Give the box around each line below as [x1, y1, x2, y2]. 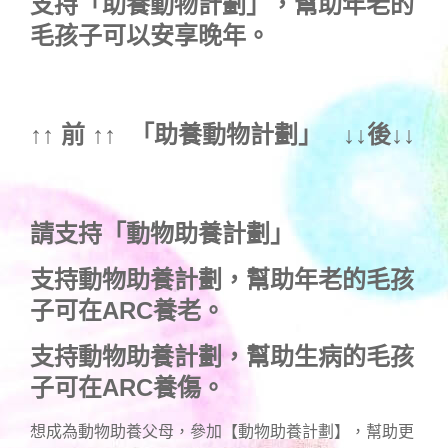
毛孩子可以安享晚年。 [30, 21, 270, 49]
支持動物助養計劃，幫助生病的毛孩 [30, 342, 414, 370]
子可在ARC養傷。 [30, 373, 225, 401]
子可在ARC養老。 [30, 296, 225, 324]
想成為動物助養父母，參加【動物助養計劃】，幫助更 [30, 422, 414, 440]
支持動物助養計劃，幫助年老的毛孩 [30, 265, 414, 293]
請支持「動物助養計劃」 [30, 219, 294, 247]
